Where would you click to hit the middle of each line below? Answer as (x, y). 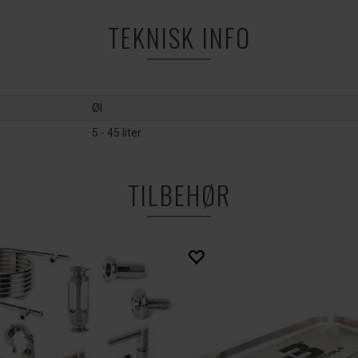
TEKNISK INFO (179, 37)
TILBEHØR (179, 195)
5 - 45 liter (117, 133)
